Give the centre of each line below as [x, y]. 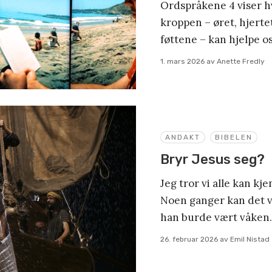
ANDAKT [183, 137]
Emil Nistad [250, 239]
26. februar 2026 [189, 239]
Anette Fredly [241, 62]
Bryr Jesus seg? [212, 159]
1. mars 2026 [182, 62]
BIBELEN [234, 137]
